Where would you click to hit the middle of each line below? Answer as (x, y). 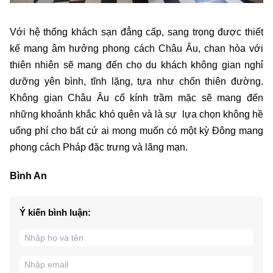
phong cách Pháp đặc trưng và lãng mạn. (99, 147)
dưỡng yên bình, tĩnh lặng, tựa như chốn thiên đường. (136, 81)
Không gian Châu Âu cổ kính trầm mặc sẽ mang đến (136, 97)
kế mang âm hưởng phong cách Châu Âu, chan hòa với (136, 48)
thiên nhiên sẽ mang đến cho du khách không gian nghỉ (136, 65)
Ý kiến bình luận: (55, 212)
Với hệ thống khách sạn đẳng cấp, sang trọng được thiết (136, 32)
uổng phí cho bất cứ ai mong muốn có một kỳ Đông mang (136, 130)
